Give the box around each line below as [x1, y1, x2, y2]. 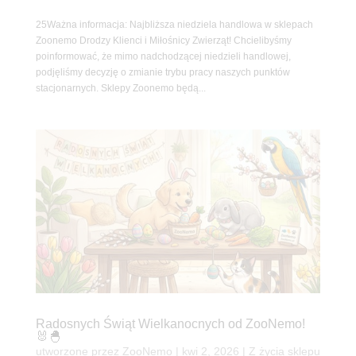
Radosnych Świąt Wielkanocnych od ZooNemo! [35, 316, 305, 331]
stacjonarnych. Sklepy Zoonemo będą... [35, 82, 206, 94]
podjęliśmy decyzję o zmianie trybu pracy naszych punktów [35, 66, 290, 78]
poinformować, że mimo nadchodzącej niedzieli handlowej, [35, 50, 291, 62]
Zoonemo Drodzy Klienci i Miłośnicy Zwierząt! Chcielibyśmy [35, 34, 292, 46]
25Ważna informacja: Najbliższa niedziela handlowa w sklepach [35, 18, 313, 30]
